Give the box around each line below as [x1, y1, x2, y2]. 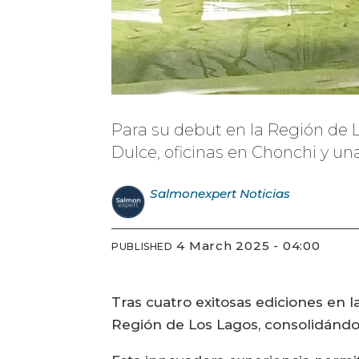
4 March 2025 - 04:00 [185, 238, 321, 254]
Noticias [240, 185, 291, 201]
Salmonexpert [150, 185, 237, 201]
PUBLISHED [111, 240, 173, 253]
